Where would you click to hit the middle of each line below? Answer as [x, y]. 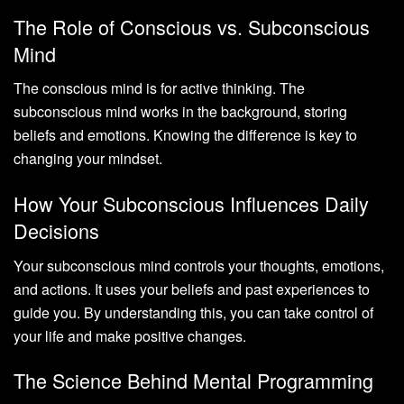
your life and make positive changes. [130, 335]
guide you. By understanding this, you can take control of [193, 312]
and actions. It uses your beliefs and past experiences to [192, 289]
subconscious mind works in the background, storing [180, 112]
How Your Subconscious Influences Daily [191, 203]
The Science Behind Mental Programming [193, 381]
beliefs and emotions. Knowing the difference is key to [185, 135]
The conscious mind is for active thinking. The [159, 88]
